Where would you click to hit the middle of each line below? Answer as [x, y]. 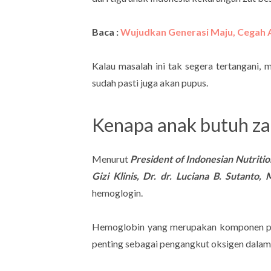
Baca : [105, 31]
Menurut [111, 158]
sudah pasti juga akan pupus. [151, 82]
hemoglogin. [118, 192]
